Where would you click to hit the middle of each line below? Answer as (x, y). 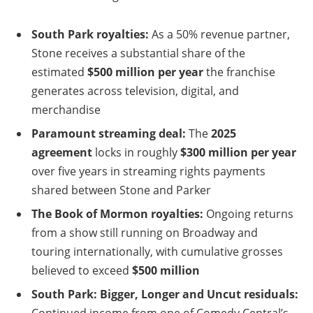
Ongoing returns (248, 213)
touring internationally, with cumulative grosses (157, 251)
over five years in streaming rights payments (148, 171)
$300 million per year (238, 152)
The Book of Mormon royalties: (117, 213)
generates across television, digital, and (135, 90)
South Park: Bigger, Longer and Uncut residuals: (165, 294)
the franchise (239, 72)
